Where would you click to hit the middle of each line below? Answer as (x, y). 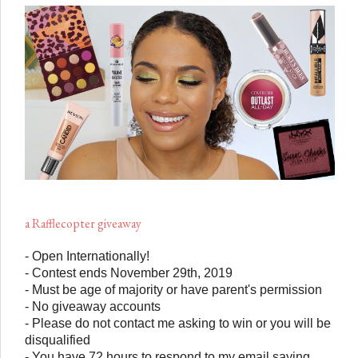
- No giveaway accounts (94, 306)
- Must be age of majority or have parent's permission (175, 289)
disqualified (59, 339)
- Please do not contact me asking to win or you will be (178, 322)
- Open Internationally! (87, 255)
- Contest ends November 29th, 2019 (129, 272)
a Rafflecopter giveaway (83, 223)
